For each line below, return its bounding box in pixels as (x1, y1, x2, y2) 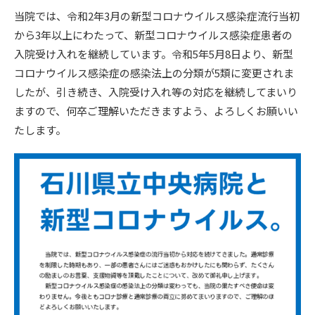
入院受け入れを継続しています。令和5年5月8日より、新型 (14, 46, 293, 61)
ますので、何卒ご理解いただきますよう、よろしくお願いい (14, 103, 298, 118)
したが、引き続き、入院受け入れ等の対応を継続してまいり (14, 84, 297, 99)
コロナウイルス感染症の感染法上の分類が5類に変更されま (14, 65, 294, 80)
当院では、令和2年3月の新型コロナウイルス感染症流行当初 (14, 8, 300, 23)
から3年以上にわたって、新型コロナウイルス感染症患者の (14, 27, 292, 42)
